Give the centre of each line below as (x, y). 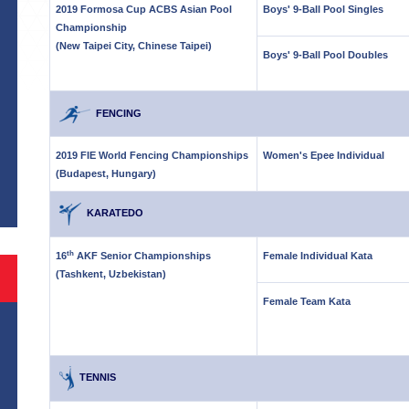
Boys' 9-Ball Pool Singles (323, 9)
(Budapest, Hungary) (106, 173)
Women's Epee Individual (324, 155)
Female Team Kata (307, 301)
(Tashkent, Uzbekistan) (111, 274)
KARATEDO (112, 213)
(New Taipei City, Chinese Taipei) (134, 46)
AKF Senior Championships (142, 256)
